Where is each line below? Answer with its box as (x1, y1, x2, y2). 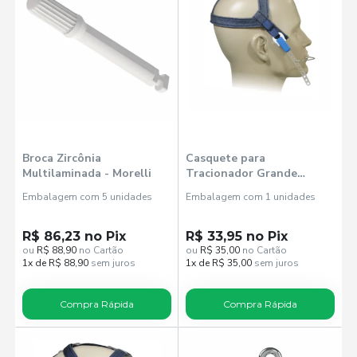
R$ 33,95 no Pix (186, 228, 288, 244)
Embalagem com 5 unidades (22, 190, 153, 203)
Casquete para (186, 150, 265, 166)
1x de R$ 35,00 (186, 256, 252, 269)
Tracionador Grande (186, 165, 297, 181)
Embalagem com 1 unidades (186, 190, 316, 203)
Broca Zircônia (22, 150, 102, 166)
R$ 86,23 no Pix (22, 228, 127, 244)
